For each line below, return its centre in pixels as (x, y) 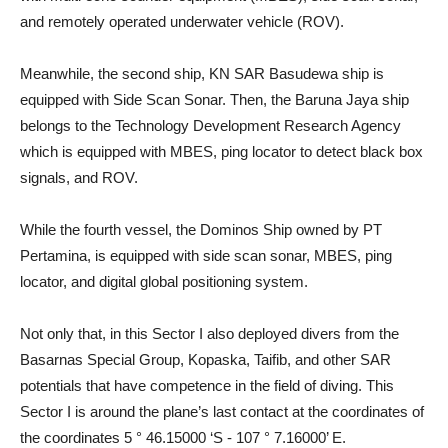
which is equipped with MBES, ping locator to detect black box (221, 151)
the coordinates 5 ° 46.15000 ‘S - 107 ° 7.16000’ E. (183, 437)
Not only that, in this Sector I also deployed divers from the (209, 333)
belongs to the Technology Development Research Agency (210, 125)
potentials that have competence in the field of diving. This (207, 385)
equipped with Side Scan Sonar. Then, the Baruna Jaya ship (214, 99)
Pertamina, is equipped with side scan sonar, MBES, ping (206, 255)
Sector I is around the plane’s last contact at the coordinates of (222, 411)
